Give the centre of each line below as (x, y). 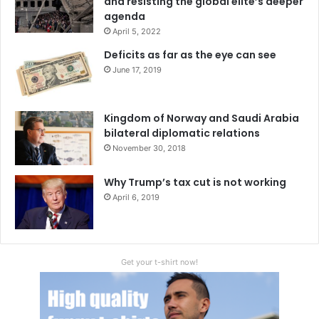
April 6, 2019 (136, 197)
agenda (125, 16)
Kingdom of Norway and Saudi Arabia (202, 118)
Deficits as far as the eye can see (190, 54)
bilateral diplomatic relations (182, 133)
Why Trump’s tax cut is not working (195, 182)
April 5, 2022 (137, 31)
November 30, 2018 (149, 148)
